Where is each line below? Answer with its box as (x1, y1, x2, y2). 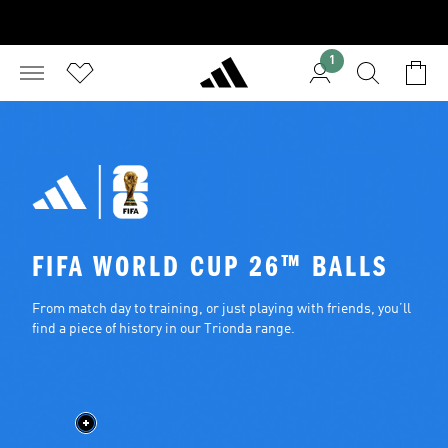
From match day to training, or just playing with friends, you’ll (32, 302, 411, 316)
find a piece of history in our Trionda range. (32, 322, 295, 336)
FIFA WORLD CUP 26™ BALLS (32, 249, 388, 284)
